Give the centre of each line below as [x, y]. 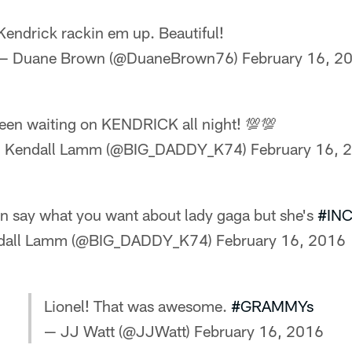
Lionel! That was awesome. [137, 306]
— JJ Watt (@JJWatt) [119, 331]
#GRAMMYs [272, 306]
